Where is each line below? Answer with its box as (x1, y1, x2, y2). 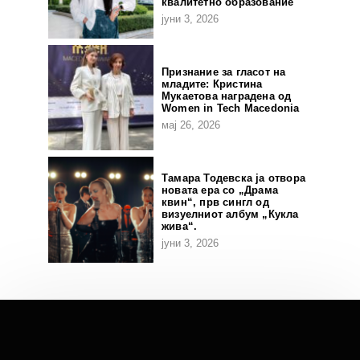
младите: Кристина (162, 77, 263, 90)
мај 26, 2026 (162, 118, 221, 131)
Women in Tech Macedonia (162, 101, 300, 114)
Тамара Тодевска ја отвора (162, 171, 306, 184)
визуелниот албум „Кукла (162, 207, 299, 220)
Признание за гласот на (162, 65, 286, 78)
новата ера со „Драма (162, 183, 279, 196)
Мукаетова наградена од (162, 89, 292, 102)
